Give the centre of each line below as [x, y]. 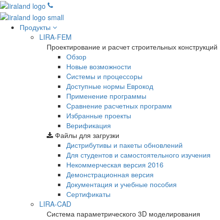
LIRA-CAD [55, 204]
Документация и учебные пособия [122, 184]
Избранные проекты [99, 115]
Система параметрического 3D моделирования [124, 213]
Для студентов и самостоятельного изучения [138, 154]
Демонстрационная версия [110, 174]
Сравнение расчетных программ [119, 105]
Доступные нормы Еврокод [110, 86]
